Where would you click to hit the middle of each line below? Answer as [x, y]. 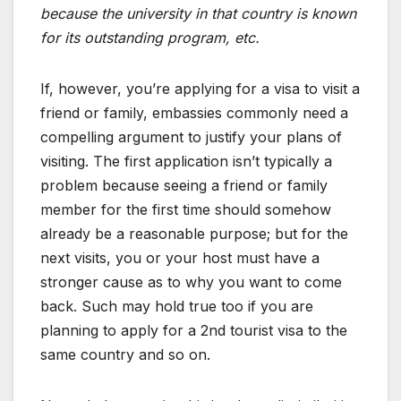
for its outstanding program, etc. [150, 38]
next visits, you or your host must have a [180, 258]
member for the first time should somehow [186, 209]
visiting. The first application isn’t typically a [186, 161]
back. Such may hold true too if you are [177, 306]
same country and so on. [125, 354]
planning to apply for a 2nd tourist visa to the [194, 330]
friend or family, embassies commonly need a [194, 113]
